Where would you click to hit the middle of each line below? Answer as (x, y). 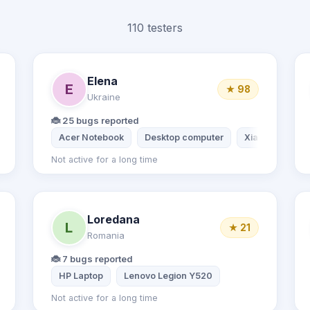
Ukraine (103, 97)
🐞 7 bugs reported (92, 259)
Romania (106, 235)
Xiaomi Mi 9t (270, 137)
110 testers (155, 28)
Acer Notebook (91, 137)
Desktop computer (184, 137)
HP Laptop (81, 276)
